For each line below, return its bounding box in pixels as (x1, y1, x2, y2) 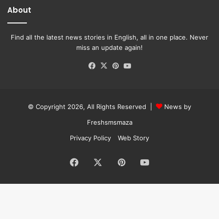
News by (164, 103, 191, 111)
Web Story (118, 134, 149, 142)
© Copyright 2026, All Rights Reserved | (28, 103, 156, 111)
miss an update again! (76, 44, 143, 52)
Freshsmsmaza (87, 118, 132, 127)
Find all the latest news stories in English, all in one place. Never (11, 33, 208, 42)
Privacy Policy (70, 134, 111, 142)
